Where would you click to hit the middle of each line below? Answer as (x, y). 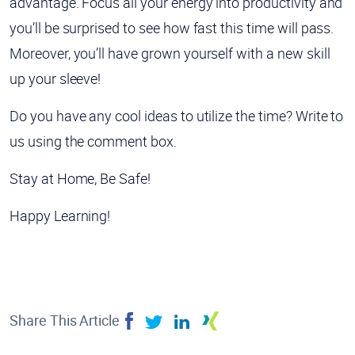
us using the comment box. (93, 141)
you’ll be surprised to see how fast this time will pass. (172, 27)
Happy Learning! (60, 215)
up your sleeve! (55, 78)
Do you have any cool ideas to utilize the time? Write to (177, 115)
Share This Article (65, 321)
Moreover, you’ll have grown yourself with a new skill (170, 53)
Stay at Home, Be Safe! (80, 178)
